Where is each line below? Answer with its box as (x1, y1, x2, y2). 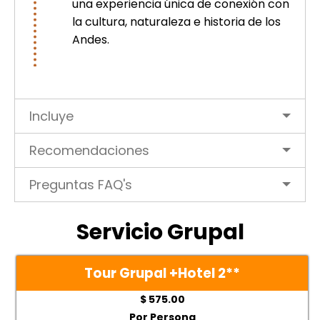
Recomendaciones (29, 141, 149, 160)
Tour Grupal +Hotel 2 (84, 264, 226, 284)
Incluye (29, 107, 74, 126)
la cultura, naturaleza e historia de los (72, 14, 281, 31)
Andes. (72, 31, 109, 49)
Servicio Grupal (76, 217, 244, 248)
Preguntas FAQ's (29, 176, 132, 194)
